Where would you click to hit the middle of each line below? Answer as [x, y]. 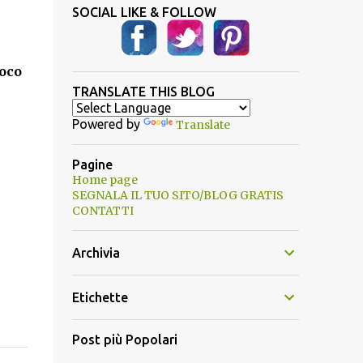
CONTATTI [102, 211]
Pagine [92, 164]
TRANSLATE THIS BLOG [143, 92]
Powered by [107, 124]
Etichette [100, 297]
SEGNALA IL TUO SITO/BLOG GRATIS [177, 195]
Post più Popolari [124, 340]
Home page [105, 180]
